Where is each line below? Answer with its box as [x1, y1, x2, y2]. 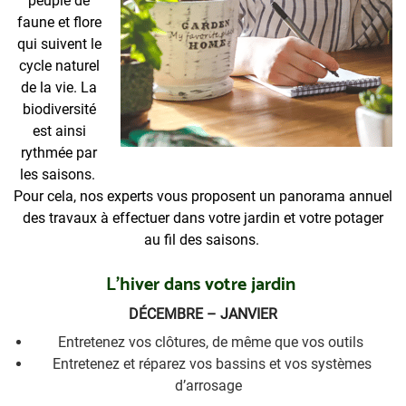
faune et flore [16, 14, 101, 32]
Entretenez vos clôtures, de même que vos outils [57, 333, 367, 351]
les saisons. [19, 166, 99, 184]
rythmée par [21, 144, 98, 162]
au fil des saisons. [143, 231, 263, 249]
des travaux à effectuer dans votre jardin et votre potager [23, 209, 383, 227]
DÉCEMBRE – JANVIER [129, 305, 277, 324]
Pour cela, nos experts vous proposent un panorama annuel [14, 188, 392, 206]
